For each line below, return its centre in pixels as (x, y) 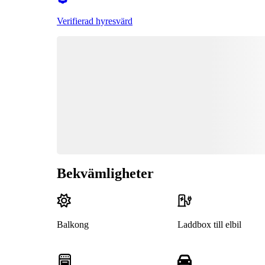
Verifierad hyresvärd (95, 21)
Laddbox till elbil (209, 225)
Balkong (73, 225)
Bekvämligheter (105, 174)
